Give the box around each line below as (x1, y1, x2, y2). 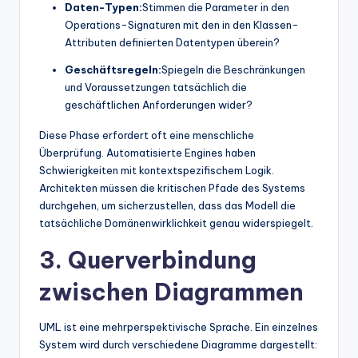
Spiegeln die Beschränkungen (161, 62, 305, 76)
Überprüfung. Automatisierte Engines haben (39, 145, 256, 159)
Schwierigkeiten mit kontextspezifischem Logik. (39, 163, 274, 177)
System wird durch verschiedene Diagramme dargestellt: (39, 337, 317, 351)
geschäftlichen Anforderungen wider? (65, 97, 253, 111)
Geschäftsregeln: (65, 62, 161, 76)
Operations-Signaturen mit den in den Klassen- (65, 18, 299, 31)
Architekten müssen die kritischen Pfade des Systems (39, 181, 305, 194)
